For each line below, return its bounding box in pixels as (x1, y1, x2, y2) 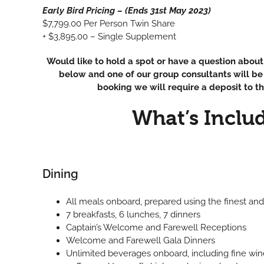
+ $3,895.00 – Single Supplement (42, 31, 176, 42)
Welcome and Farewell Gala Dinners (65, 235, 215, 246)
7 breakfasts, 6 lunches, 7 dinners (65, 209, 200, 220)
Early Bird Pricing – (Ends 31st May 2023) (42, 5, 211, 16)
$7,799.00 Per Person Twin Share (42, 18, 175, 29)
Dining (42, 166, 78, 181)
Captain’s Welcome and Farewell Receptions (65, 222, 246, 233)
